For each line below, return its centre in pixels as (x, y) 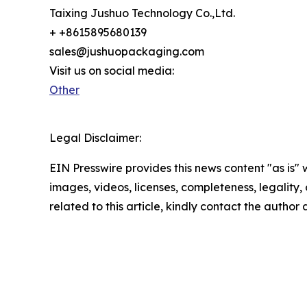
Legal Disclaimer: (95, 137)
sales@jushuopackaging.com (127, 51)
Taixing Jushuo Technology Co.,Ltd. (142, 13)
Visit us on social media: (112, 70)
